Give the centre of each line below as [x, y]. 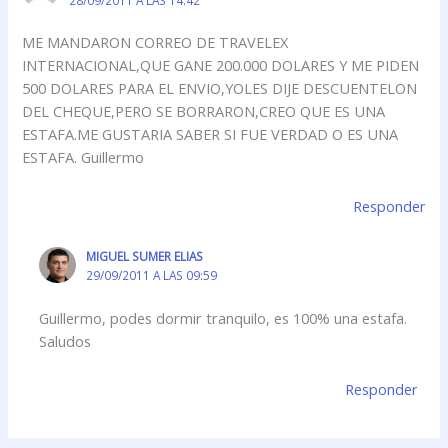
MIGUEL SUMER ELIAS [144, 255]
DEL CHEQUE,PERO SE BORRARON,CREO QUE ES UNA [204, 111]
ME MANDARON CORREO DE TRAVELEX [155, 42]
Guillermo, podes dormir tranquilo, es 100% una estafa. [223, 317]
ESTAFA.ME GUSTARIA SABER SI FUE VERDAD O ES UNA [210, 134]
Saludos [65, 340]
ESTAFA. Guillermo [83, 157]
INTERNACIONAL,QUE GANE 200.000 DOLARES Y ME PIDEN [221, 65]
